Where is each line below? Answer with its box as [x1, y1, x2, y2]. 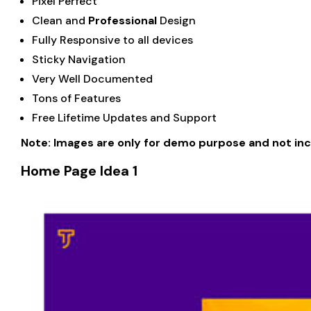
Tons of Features [32, 91, 121, 106]
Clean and [32, 13, 88, 28]
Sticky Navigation [32, 52, 126, 67]
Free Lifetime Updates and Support [32, 110, 217, 125]
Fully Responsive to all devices [32, 33, 193, 47]
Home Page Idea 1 [21, 162, 137, 180]
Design [157, 13, 196, 28]
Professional [88, 13, 157, 28]
